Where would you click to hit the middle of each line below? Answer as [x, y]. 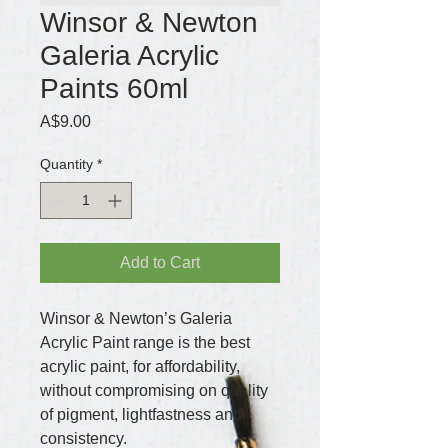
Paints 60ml [114, 88]
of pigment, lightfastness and [143, 414]
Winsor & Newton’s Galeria [138, 318]
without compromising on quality [156, 390]
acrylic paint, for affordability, [142, 366]
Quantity [66, 164]
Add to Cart [160, 262]
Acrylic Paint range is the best [147, 342]
